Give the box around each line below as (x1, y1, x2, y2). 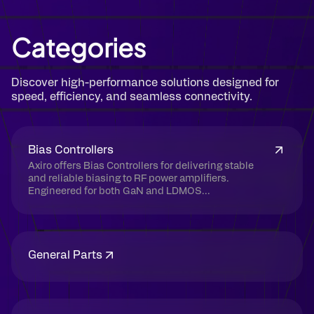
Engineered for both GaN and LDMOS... (28, 186, 210, 196)
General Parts (28, 250, 102, 261)
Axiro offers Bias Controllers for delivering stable (28, 161, 254, 171)
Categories (11, 32, 146, 63)
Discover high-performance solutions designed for (11, 77, 279, 88)
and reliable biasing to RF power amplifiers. (28, 174, 229, 184)
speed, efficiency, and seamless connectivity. (11, 91, 252, 102)
